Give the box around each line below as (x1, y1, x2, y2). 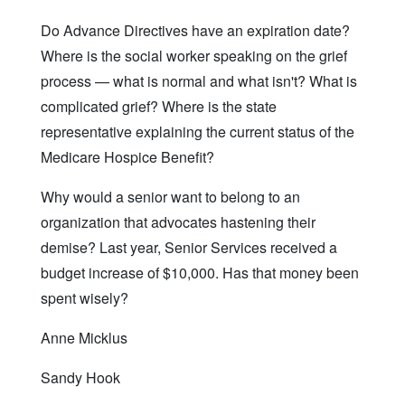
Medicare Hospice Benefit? (41, 146, 214, 167)
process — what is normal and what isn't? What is (41, 70, 357, 91)
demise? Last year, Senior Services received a (41, 236, 337, 258)
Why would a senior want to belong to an (41, 185, 300, 207)
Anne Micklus (41, 326, 127, 348)
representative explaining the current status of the (41, 120, 354, 142)
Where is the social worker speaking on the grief (41, 44, 347, 66)
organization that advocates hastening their (41, 211, 316, 232)
